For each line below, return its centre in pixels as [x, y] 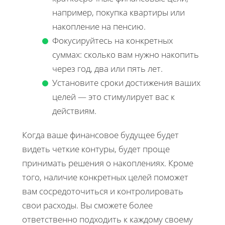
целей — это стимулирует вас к [114, 96]
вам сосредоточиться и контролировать [103, 191]
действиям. [74, 110]
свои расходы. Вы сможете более [87, 205]
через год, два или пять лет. [107, 68]
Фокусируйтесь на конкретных [113, 40]
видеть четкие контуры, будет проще [96, 149]
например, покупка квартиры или [119, 12]
